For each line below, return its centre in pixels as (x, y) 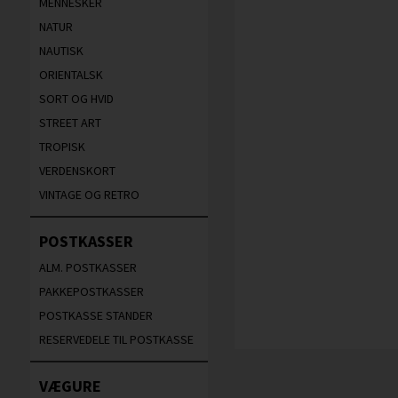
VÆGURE (70, 386)
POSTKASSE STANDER (96, 315)
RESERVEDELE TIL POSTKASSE (116, 339)
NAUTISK (61, 51)
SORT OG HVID (76, 99)
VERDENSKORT (77, 171)
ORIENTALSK (71, 75)
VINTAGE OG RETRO (89, 195)
